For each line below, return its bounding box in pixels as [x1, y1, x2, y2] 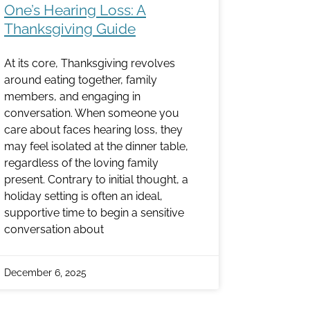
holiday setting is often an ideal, [4, 189, 163, 203]
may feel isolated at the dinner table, [4, 139, 188, 153]
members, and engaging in [4, 89, 140, 103]
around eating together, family [4, 73, 157, 86]
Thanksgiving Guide [4, 19, 136, 37]
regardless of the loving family [4, 156, 158, 170]
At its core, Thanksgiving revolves [4, 56, 175, 70]
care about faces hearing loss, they [4, 122, 183, 136]
